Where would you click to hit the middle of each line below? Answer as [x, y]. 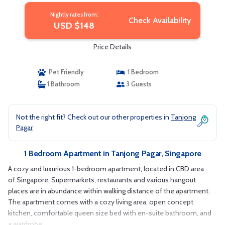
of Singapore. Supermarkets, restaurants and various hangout [102, 180]
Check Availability [159, 20]
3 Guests [138, 84]
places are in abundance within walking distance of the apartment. [109, 191]
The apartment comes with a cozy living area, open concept [101, 202]
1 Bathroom [63, 84]
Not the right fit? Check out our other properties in [93, 117]
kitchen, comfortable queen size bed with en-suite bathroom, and [110, 213]
